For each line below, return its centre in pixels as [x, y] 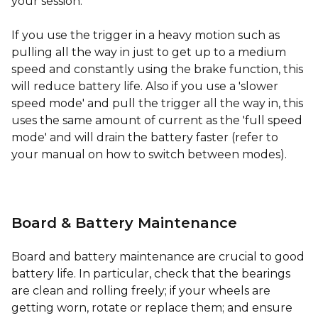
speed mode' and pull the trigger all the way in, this [157, 103]
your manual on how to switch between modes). [149, 154]
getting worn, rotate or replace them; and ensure [152, 308]
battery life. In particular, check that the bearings [151, 274]
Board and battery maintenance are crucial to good [158, 257]
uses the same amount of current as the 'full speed [157, 120]
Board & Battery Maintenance [124, 223]
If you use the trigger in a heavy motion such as [146, 35]
